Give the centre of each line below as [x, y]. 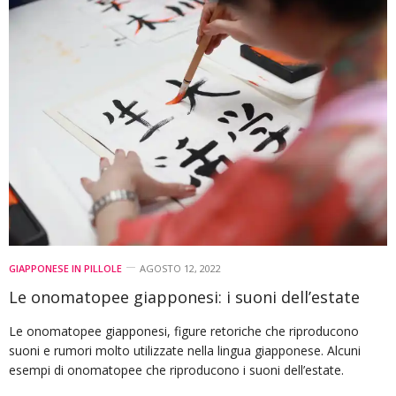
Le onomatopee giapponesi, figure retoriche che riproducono [184, 331]
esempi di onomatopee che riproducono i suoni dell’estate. [176, 370]
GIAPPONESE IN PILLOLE [65, 269]
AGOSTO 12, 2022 [180, 269]
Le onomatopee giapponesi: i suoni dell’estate [184, 297]
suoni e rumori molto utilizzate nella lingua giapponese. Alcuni [185, 351]
